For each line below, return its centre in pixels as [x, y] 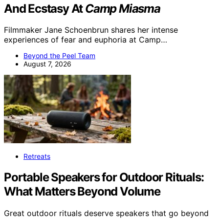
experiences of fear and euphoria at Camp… [86, 40]
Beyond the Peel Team [59, 56]
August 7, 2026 [47, 64]
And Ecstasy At [45, 8]
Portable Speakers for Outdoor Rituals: [104, 177]
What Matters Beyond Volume [82, 192]
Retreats [37, 156]
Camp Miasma [123, 8]
